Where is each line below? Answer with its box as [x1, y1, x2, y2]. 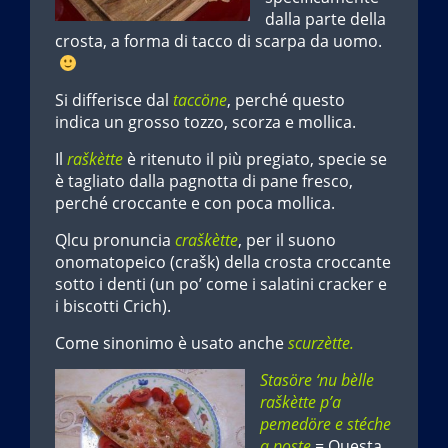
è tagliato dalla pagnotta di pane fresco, [55, 170, 353, 193]
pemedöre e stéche [260, 413, 391, 436]
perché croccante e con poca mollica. [55, 192, 335, 215]
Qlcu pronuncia [55, 229, 175, 252]
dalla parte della [265, 8, 386, 31]
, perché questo [227, 89, 345, 112]
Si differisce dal [55, 89, 173, 112]
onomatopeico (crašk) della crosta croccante [55, 251, 391, 274]
